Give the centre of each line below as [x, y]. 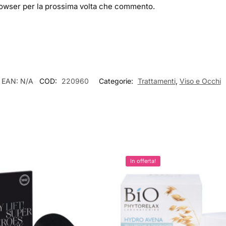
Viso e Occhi [200, 81]
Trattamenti [156, 81]
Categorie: [117, 81]
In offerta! [143, 161]
